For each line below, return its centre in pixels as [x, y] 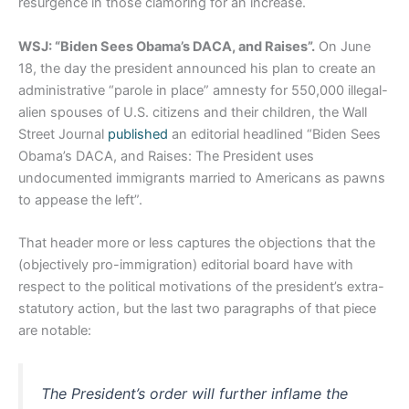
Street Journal [63, 134]
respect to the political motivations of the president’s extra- [201, 287]
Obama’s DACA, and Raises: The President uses [166, 156]
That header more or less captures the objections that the [197, 243]
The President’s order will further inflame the [194, 394]
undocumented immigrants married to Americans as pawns [202, 178]
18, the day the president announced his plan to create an [197, 68]
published [138, 134]
